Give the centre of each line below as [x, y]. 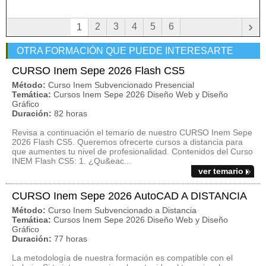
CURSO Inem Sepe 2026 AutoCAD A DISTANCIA [129, 196]
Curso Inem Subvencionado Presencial [121, 85]
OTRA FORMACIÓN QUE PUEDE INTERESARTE [125, 51]
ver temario [221, 171]
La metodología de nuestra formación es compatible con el [122, 258]
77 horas [71, 239]
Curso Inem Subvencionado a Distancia [122, 210]
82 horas [71, 113]
